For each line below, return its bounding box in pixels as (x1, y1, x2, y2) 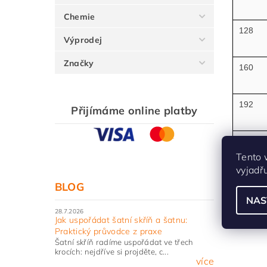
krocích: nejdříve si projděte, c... (54, 247, 169, 257)
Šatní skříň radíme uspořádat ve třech (54, 237, 194, 247)
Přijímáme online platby (71, 104, 198, 118)
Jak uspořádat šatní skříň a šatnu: (54, 215, 188, 226)
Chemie (63, 11, 95, 23)
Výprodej (63, 35, 103, 46)
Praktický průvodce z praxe (54, 226, 163, 237)
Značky (63, 58, 94, 69)
